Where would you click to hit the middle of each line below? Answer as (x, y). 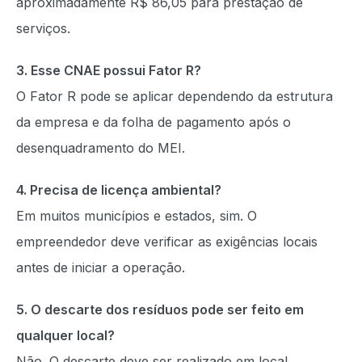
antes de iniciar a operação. (101, 267)
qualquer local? (65, 335)
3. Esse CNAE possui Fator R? (109, 70)
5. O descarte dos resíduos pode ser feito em (160, 309)
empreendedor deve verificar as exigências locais (167, 242)
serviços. (43, 28)
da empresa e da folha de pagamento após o (154, 122)
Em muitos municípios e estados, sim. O (137, 216)
